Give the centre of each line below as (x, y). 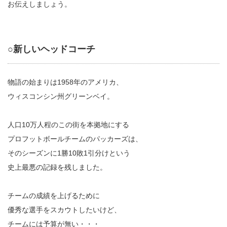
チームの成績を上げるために (54, 196)
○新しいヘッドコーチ (51, 49)
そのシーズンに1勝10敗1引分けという (69, 153)
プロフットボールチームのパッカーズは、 (75, 139)
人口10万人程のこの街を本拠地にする (68, 125)
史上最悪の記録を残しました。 (57, 167)
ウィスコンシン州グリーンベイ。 (61, 97)
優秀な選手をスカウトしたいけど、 (64, 210)
